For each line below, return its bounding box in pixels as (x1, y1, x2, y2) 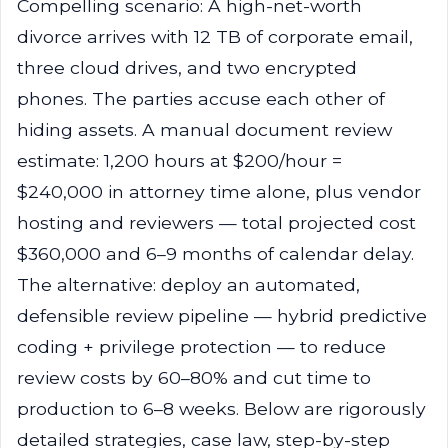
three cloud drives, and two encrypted (17, 57, 357, 78)
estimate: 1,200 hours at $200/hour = (17, 150, 342, 171)
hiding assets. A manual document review (17, 119, 392, 140)
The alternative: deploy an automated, (17, 274, 360, 295)
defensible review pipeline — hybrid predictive (17, 305, 427, 326)
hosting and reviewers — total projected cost (17, 212, 416, 233)
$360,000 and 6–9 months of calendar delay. (17, 243, 414, 264)
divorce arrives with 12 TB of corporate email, (17, 26, 413, 47)
